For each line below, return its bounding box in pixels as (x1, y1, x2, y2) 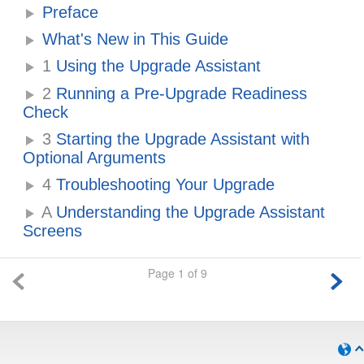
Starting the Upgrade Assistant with (51, 130, 310, 149)
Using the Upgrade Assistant (51, 57, 262, 76)
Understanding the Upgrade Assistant (51, 202, 326, 221)
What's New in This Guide (42, 30, 229, 49)
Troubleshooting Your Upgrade (51, 175, 275, 194)
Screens (23, 221, 83, 240)
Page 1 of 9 (148, 264, 208, 281)
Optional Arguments (23, 149, 167, 167)
